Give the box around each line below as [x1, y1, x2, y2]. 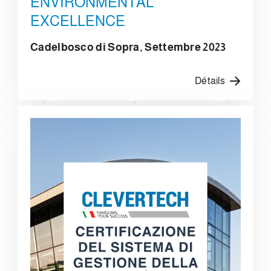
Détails [194, 75, 226, 86]
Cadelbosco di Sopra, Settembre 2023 [30, 41, 226, 54]
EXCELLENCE [30, 13, 125, 30]
